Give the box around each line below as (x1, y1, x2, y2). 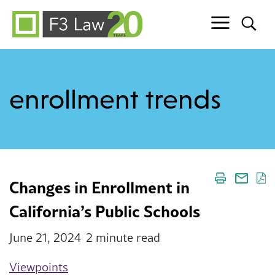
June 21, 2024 (9, 229, 81, 247)
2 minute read (86, 229, 160, 247)
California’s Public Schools (9, 199, 200, 223)
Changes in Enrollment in (9, 176, 190, 199)
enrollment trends (9, 83, 221, 115)
